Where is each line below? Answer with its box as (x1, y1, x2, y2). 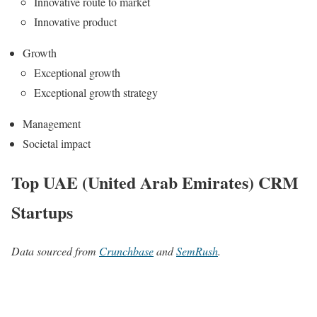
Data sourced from (11, 243, 99, 258)
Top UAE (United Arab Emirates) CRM (11, 169, 299, 195)
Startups (11, 199, 73, 224)
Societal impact (23, 135, 91, 151)
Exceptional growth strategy (34, 84, 158, 100)
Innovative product (34, 13, 117, 29)
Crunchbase (99, 243, 154, 258)
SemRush (176, 243, 218, 258)
